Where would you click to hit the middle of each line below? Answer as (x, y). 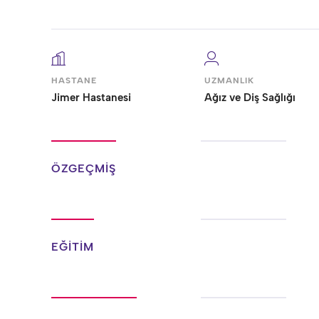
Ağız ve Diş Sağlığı (250, 98)
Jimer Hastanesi (91, 98)
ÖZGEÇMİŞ (84, 168)
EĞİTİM (73, 247)
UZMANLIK (229, 80)
